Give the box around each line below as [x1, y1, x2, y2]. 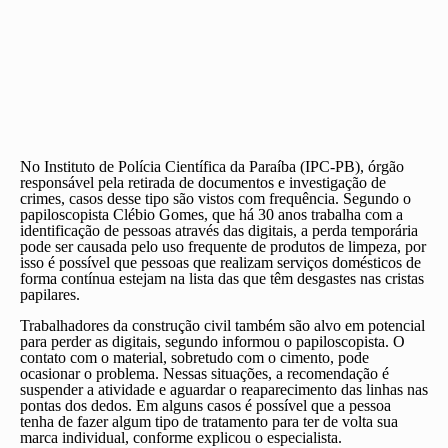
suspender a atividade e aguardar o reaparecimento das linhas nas [20, 381, 428, 398]
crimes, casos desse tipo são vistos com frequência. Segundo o [20, 190, 411, 207]
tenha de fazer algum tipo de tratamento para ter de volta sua [20, 413, 398, 430]
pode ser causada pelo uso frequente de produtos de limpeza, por [20, 238, 426, 255]
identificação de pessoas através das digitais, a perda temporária [20, 222, 418, 239]
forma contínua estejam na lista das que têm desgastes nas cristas [20, 270, 424, 287]
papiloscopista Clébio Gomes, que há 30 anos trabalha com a [20, 206, 403, 223]
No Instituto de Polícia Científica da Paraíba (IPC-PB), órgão [20, 158, 404, 175]
